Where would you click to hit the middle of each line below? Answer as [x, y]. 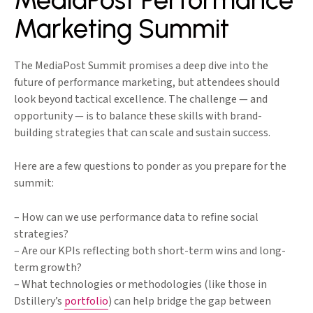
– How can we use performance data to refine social [136, 218]
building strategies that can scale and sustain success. [142, 133]
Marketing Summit [122, 29]
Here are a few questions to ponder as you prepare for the [150, 167]
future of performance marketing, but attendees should [147, 83]
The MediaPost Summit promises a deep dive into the [141, 66]
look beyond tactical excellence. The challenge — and [141, 100]
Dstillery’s [39, 301]
